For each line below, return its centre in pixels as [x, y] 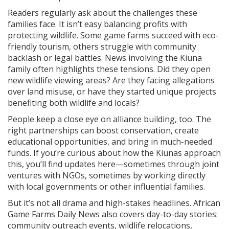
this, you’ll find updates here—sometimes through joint [113, 164]
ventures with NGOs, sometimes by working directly [107, 175]
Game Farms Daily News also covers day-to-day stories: [113, 214]
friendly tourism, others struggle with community [102, 47]
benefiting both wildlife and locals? [74, 103]
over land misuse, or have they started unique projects [112, 91]
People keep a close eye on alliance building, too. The [109, 119]
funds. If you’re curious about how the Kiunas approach [114, 153]
